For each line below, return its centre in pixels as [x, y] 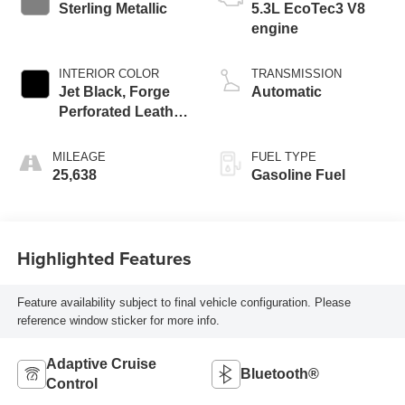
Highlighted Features [104, 258]
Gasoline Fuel [298, 175]
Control [71, 384]
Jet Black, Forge [114, 92]
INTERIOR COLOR [108, 74]
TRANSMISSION [297, 74]
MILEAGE [79, 157]
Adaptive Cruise [101, 364]
